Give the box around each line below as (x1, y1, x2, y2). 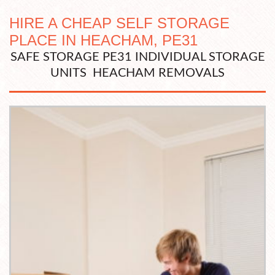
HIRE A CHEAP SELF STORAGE (9, 15, 230, 32)
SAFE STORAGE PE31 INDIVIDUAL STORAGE (10, 51, 265, 64)
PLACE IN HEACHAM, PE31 (9, 32, 198, 49)
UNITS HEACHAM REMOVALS (50, 67, 225, 80)
